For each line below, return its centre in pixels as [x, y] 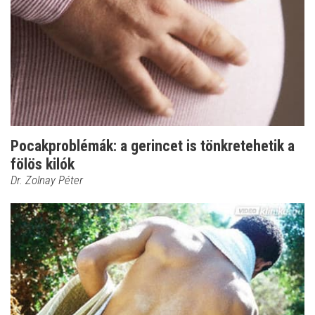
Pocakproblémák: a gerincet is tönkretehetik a [153, 146]
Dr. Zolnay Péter [47, 180]
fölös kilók [43, 165]
